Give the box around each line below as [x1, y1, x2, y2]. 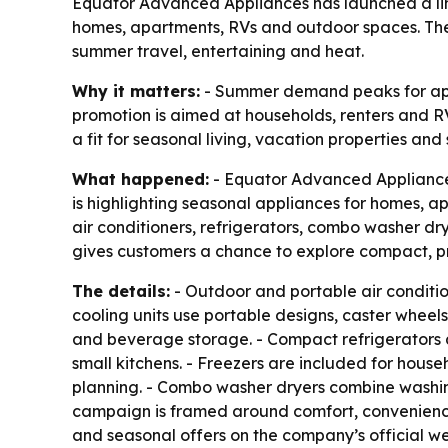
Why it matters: [72, 81, 200, 102]
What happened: [72, 169, 209, 190]
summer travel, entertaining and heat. [72, 41, 364, 62]
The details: [72, 281, 170, 302]
